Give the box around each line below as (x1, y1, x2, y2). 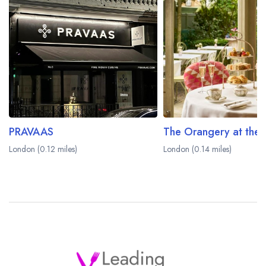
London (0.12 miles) (9, 143, 77, 156)
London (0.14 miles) (163, 143, 232, 156)
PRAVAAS (9, 124, 53, 140)
